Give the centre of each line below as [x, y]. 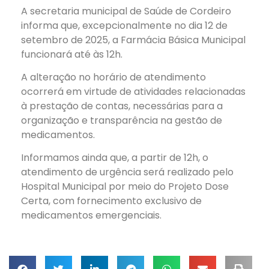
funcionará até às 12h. [72, 54]
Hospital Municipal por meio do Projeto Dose [125, 187]
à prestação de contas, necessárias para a [122, 106]
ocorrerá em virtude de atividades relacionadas [133, 91]
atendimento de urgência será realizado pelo [127, 172]
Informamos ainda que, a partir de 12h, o [115, 158]
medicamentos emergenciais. [91, 216]
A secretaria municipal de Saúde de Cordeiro [126, 11]
